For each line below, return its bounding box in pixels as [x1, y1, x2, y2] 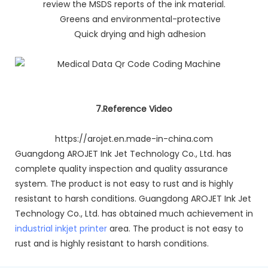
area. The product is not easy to [107, 222, 243, 234]
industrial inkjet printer [15, 222, 107, 234]
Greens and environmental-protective [47, 13, 221, 25]
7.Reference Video [96, 102, 172, 115]
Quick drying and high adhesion [62, 28, 206, 40]
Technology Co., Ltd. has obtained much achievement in [15, 207, 253, 220]
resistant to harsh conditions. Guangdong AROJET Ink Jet [15, 192, 251, 205]
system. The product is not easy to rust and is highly [15, 177, 233, 190]
